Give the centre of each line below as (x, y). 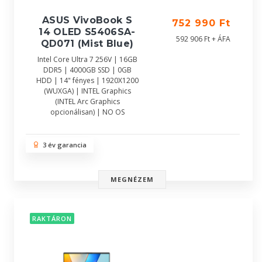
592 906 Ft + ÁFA (203, 39)
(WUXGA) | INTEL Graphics (87, 91)
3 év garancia (63, 145)
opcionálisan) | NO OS (87, 112)
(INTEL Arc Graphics (87, 101)
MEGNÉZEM (132, 179)
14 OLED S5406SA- (87, 32)
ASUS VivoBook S (87, 20)
